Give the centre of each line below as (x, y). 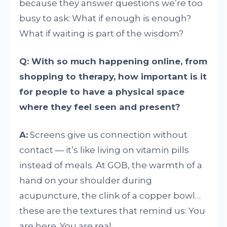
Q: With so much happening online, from (113, 62)
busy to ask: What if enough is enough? (105, 18)
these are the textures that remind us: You (112, 211)
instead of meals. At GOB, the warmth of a (111, 165)
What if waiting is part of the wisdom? (102, 34)
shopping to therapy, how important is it (113, 77)
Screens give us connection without (108, 135)
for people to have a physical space (102, 92)
